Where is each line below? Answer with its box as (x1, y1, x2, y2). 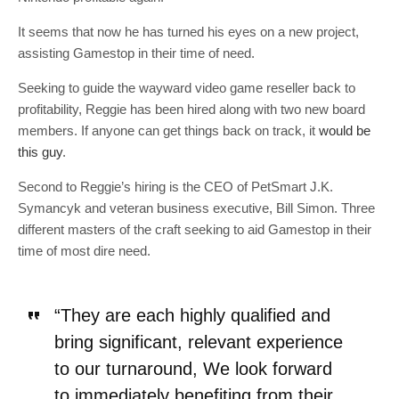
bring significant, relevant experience (53, 332, 343, 352)
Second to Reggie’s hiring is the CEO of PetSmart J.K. (18, 179, 333, 194)
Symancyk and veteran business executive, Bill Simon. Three (18, 200, 375, 216)
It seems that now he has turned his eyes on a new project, (18, 24, 359, 39)
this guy (18, 144, 62, 159)
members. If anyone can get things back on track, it (18, 123, 315, 138)
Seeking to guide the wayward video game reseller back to (18, 80, 355, 95)
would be (315, 123, 370, 138)
